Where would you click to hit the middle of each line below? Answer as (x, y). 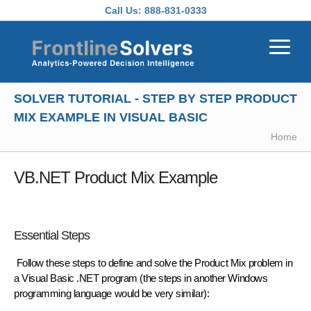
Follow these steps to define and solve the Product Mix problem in (153, 262)
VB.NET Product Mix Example (116, 177)
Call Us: (123, 10)
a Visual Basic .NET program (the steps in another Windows (141, 278)
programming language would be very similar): (113, 293)
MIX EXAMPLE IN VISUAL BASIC (111, 117)
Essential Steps (52, 235)
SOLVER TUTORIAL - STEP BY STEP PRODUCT (155, 98)
